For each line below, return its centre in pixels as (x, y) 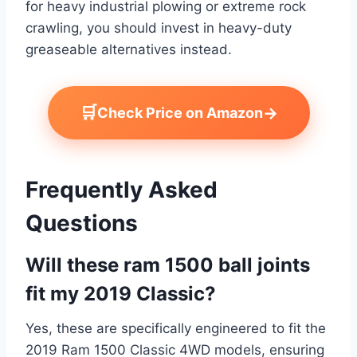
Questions (82, 224)
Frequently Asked (122, 190)
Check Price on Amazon (180, 112)
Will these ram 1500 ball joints (168, 265)
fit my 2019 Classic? (121, 294)
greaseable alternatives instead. (129, 50)
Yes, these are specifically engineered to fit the (176, 329)
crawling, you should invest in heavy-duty (159, 28)
